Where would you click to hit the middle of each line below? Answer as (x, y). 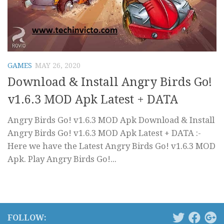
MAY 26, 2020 (58, 66)
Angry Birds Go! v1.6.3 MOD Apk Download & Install (111, 120)
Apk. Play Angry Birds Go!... (62, 159)
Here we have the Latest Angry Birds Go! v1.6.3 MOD (111, 146)
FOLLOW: (27, 218)
